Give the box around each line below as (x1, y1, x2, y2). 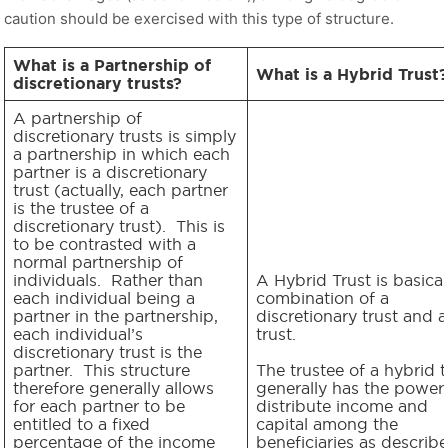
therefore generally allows (13, 378, 214, 397)
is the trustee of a (13, 198, 149, 217)
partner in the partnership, (13, 306, 218, 325)
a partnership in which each (13, 144, 230, 163)
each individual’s (13, 324, 143, 343)
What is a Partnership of (13, 55, 211, 74)
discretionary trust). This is (13, 216, 225, 235)
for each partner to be (13, 396, 185, 415)
